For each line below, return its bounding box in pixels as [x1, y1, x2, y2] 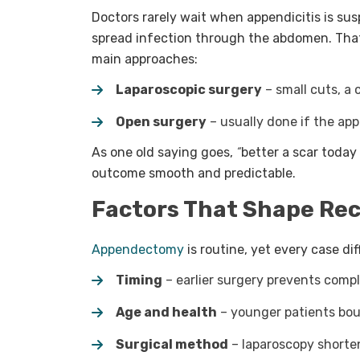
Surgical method [116, 337, 228, 353]
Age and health [116, 305, 217, 321]
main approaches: [92, 51, 198, 67]
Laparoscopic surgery [116, 82, 262, 98]
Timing [116, 272, 162, 288]
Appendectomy [92, 242, 184, 258]
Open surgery [116, 114, 207, 130]
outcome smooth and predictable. [92, 166, 296, 182]
